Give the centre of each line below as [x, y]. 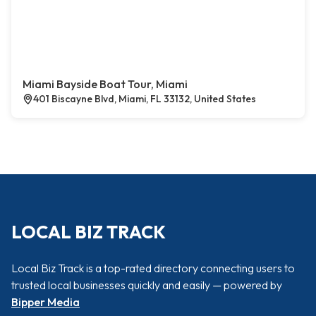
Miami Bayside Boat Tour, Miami [105, 84]
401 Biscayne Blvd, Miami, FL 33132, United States [145, 99]
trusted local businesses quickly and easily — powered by [147, 285]
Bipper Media [45, 302]
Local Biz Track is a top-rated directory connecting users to [153, 268]
